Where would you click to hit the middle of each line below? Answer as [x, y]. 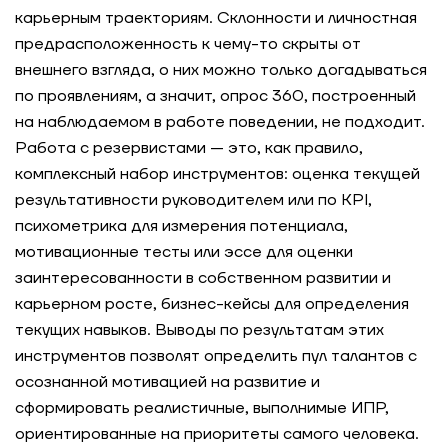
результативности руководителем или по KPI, [193, 200]
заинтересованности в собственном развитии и [203, 278]
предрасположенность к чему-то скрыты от [188, 44]
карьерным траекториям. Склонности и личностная [216, 18]
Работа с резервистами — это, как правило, [189, 148]
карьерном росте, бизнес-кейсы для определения [212, 304]
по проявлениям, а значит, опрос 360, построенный [215, 96]
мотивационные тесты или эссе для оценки [184, 252]
